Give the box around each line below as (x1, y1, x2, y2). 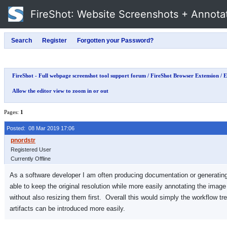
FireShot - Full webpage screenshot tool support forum (12, 72, 146, 79)
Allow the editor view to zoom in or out (12, 88, 108, 94)
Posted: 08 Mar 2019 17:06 (7, 125, 74, 131)
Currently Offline (11, 156, 51, 162)
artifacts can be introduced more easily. (10, 205, 125, 212)
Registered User (11, 146, 51, 153)
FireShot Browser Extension (150, 72, 219, 79)
